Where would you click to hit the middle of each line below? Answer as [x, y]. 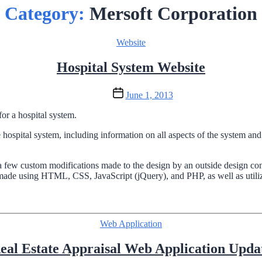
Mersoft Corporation [173, 14]
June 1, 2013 [149, 95]
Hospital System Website [131, 67]
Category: [45, 14]
